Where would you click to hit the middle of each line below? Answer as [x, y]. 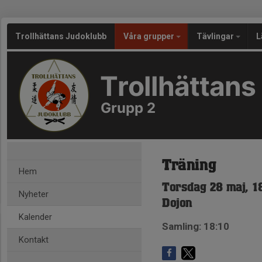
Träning [189, 166]
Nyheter [34, 194]
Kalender [35, 217]
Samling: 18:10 [196, 226]
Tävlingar [216, 36]
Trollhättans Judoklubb [61, 36]
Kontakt [34, 240]
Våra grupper [150, 36]
